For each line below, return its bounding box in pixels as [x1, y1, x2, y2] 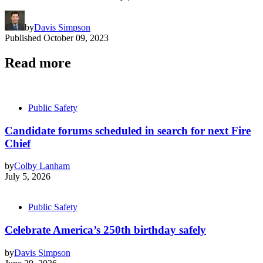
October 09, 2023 [43, 33, 109, 43]
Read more [5, 55, 71, 71]
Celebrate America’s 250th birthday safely [5, 224, 206, 237]
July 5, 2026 [5, 171, 50, 182]
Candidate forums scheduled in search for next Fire [5, 124, 251, 137]
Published [5, 33, 41, 43]
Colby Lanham [14, 161, 70, 171]
